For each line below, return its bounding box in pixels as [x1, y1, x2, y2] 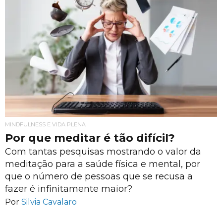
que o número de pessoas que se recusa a [5, 171, 193, 182]
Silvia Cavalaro [21, 197, 77, 207]
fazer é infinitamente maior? [5, 183, 132, 194]
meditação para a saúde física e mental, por [5, 159, 200, 169]
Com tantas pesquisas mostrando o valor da [5, 146, 201, 157]
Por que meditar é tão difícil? [5, 131, 175, 145]
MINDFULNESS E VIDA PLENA [5, 121, 86, 128]
